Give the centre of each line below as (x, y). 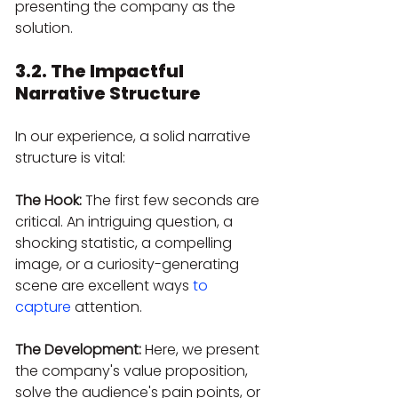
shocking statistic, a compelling (125, 243)
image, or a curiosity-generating (129, 264)
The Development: (78, 349)
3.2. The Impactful (101, 71)
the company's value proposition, (133, 370)
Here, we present (202, 349)
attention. (107, 306)
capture (43, 306)
